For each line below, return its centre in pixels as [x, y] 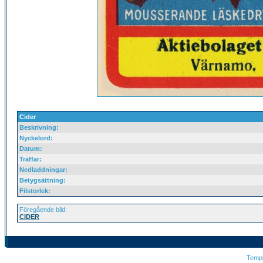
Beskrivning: [39, 127]
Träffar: [31, 159]
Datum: [31, 149]
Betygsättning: [43, 180]
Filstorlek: [35, 191]
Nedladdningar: [43, 170]
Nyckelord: [36, 138]
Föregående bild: [43, 210]
